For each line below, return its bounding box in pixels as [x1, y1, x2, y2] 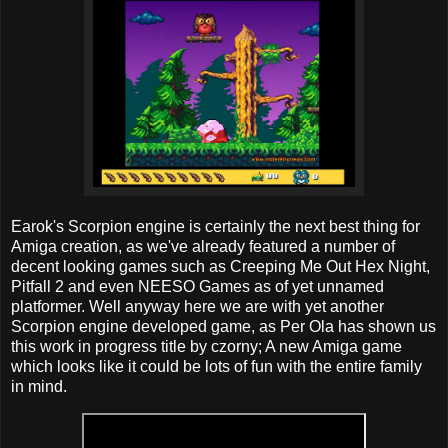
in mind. [11, 378, 67, 396]
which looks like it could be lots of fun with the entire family [11, 358, 422, 376]
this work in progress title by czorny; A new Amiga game [11, 338, 402, 356]
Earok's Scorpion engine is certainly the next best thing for [11, 218, 420, 236]
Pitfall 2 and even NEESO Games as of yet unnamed [11, 278, 384, 296]
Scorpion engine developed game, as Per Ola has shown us [11, 318, 436, 336]
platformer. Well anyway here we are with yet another [11, 298, 384, 316]
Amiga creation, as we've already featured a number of [11, 238, 395, 256]
